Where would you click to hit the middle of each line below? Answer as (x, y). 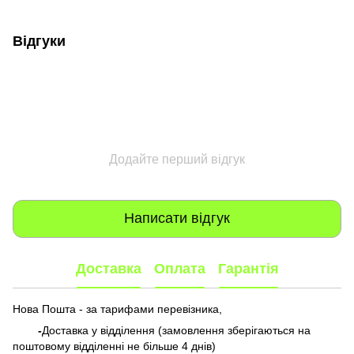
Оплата (179, 269)
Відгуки (39, 41)
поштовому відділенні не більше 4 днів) (114, 346)
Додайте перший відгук (177, 159)
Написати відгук (177, 218)
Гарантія (248, 269)
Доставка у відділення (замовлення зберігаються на (176, 330)
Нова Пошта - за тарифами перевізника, (117, 309)
